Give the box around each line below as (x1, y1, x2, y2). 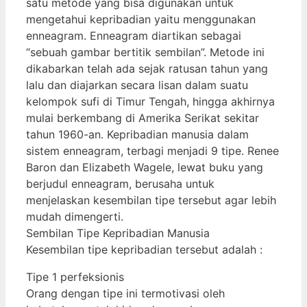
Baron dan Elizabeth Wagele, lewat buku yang (26, 160, 263, 174)
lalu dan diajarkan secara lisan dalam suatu (26, 77, 248, 92)
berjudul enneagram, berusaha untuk (26, 176, 214, 191)
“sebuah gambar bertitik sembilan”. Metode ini (26, 45, 265, 59)
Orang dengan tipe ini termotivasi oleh (26, 286, 225, 300)
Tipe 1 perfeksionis (26, 269, 124, 284)
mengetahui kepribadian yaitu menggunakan (26, 12, 256, 26)
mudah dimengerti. (26, 209, 123, 223)
